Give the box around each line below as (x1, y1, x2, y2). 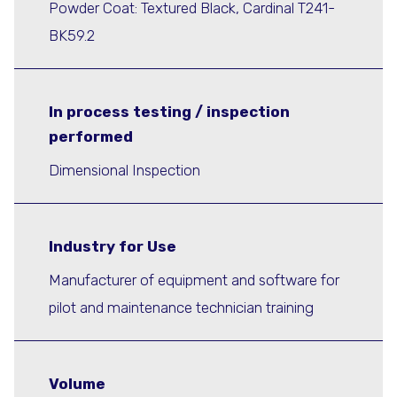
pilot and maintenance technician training (49, 298, 314, 316)
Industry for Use (49, 237, 176, 256)
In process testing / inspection (49, 103, 290, 121)
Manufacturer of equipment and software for (49, 270, 339, 289)
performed (49, 128, 133, 146)
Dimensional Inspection (49, 160, 200, 179)
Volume (49, 375, 105, 393)
